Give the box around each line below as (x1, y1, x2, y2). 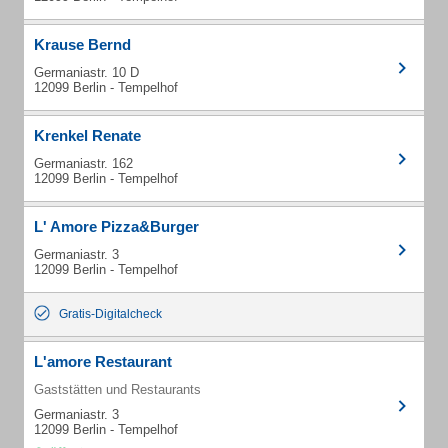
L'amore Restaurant (34, 353, 172, 370)
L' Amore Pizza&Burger (34, 218, 199, 235)
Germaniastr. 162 (34, 156, 133, 171)
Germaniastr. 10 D (34, 65, 139, 80)
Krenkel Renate (34, 127, 141, 144)
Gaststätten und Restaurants (34, 382, 201, 397)
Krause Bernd (34, 36, 131, 53)
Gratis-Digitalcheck (59, 307, 162, 321)
